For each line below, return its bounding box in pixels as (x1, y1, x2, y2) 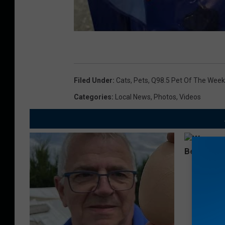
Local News (115, 92, 151, 101)
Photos (154, 92, 176, 101)
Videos (179, 92, 201, 101)
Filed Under (74, 76, 113, 84)
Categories (74, 92, 111, 101)
